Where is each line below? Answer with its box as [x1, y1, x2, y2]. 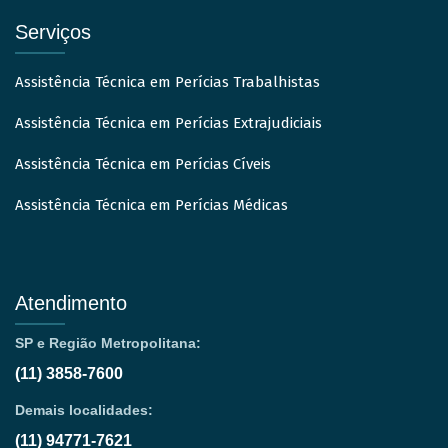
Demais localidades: [15, 402, 153, 419]
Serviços [15, 21, 91, 44]
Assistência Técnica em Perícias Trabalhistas [15, 73, 320, 92]
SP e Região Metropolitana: [15, 335, 201, 352]
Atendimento [15, 292, 127, 315]
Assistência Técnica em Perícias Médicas [15, 196, 288, 215]
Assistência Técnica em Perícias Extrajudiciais [15, 114, 322, 133]
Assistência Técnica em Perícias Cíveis [15, 155, 271, 174]
